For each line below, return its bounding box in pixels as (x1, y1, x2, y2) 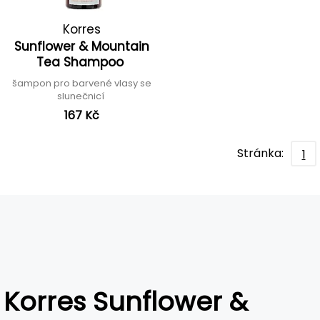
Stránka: (237, 145, 284, 161)
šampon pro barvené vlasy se (12, 76, 151, 90)
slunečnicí (57, 89, 106, 103)
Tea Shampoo (36, 54, 127, 71)
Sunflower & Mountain (14, 38, 149, 55)
